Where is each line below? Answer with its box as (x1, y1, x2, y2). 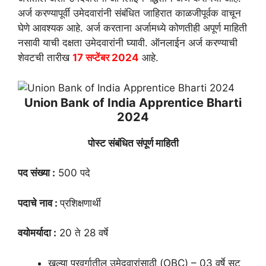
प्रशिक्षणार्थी (60, 197, 101, 209)
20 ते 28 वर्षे (56, 227, 108, 239)
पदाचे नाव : (18, 197, 60, 209)
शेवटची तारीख (18, 52, 72, 64)
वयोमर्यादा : (18, 227, 56, 239)
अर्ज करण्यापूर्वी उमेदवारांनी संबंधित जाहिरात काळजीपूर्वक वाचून (18, 7, 241, 20)
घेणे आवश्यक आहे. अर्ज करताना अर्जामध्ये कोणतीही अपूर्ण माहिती (18, 22, 247, 34)
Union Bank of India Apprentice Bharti (24, 95, 242, 110)
